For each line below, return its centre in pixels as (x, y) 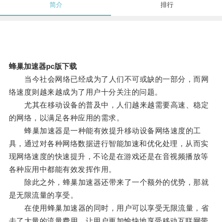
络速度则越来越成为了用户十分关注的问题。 (85, 92)
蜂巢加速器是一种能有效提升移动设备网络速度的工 (105, 131)
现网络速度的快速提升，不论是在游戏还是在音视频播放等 (109, 157)
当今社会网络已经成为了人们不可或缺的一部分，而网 (109, 79)
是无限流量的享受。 (43, 195)
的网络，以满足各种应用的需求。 (66, 118)
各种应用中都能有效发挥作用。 (62, 169)
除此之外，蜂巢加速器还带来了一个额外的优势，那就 (109, 182)
